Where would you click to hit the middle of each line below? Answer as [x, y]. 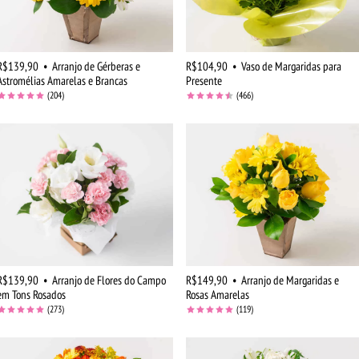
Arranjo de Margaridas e [290, 280]
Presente [204, 81]
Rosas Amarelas [218, 294]
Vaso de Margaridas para [291, 67]
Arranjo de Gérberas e [96, 67]
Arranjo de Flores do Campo [109, 280]
